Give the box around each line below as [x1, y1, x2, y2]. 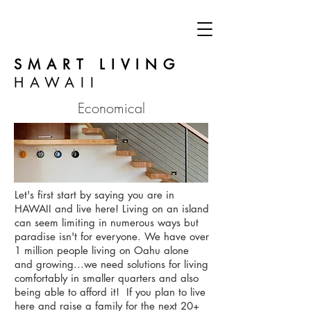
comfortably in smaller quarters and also [15, 271, 199, 285]
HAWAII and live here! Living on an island [15, 202, 209, 215]
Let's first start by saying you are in [15, 188, 174, 201]
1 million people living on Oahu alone [15, 244, 189, 257]
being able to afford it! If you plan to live [15, 285, 205, 299]
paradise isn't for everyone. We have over [15, 230, 209, 243]
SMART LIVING [14, 56, 180, 74]
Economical [77, 99, 145, 117]
